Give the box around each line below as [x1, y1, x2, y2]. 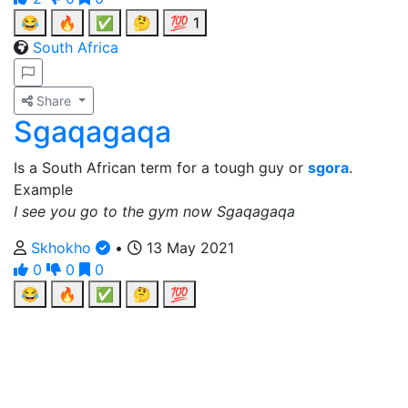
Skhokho [31, 239, 96, 257]
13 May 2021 [142, 239, 234, 257]
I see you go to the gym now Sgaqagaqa [14, 202, 295, 220]
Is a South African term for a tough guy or [14, 158, 308, 177]
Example [14, 180, 73, 199]
